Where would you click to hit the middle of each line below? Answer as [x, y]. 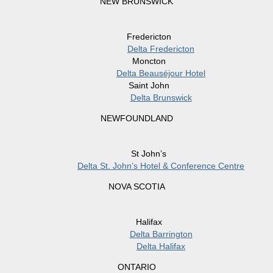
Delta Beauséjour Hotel [161, 73]
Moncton [149, 61]
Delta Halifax [161, 246]
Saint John [149, 86]
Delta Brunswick [161, 98]
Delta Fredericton [161, 49]
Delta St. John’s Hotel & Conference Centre [161, 166]
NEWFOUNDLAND [136, 119]
